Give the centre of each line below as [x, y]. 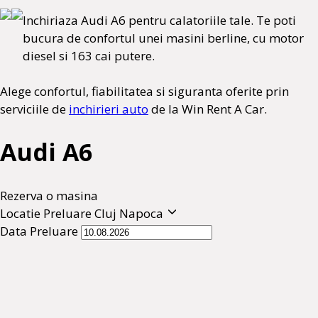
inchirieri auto [109, 109]
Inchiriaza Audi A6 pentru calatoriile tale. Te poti [159, 20]
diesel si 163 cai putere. [89, 56]
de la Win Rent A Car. [208, 109]
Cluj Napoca [130, 213]
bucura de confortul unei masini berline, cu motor [163, 38]
